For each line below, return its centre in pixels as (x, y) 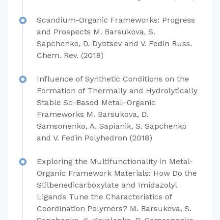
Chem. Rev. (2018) (70, 55)
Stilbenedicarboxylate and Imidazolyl (107, 185)
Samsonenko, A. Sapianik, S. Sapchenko (112, 126)
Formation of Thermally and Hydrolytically (117, 91)
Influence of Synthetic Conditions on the (113, 79)
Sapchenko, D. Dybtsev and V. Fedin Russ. (114, 43)
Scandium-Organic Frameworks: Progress (116, 20)
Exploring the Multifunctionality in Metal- (115, 161)
